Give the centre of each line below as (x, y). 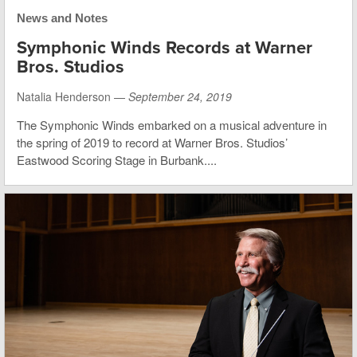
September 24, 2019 (180, 96)
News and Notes (62, 18)
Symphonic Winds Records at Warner (165, 47)
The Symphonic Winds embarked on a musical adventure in (172, 124)
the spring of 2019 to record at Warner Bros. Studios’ (152, 142)
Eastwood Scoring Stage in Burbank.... (117, 159)
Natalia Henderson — (73, 96)
